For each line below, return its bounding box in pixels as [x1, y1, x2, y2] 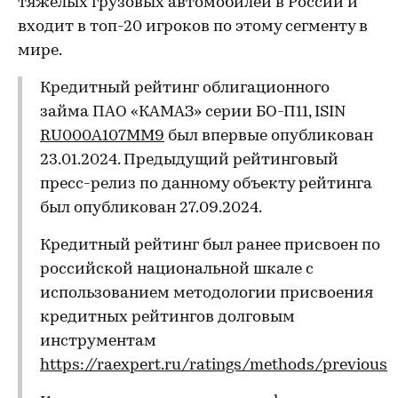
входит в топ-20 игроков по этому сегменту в [18, 19, 368, 36]
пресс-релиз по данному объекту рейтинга [40, 176, 372, 193]
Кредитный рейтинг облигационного [40, 80, 330, 97]
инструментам [40, 333, 156, 350]
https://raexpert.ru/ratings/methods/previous [40, 357, 387, 374]
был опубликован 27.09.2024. [40, 200, 262, 217]
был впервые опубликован [164, 128, 373, 145]
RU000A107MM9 [40, 128, 164, 145]
